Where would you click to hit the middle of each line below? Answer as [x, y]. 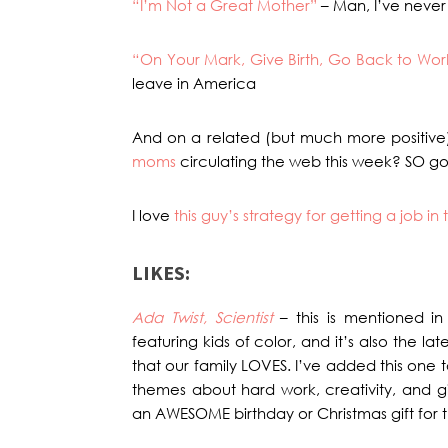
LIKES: [161, 272]
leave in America [194, 83]
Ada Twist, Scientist [202, 317]
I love [153, 215]
